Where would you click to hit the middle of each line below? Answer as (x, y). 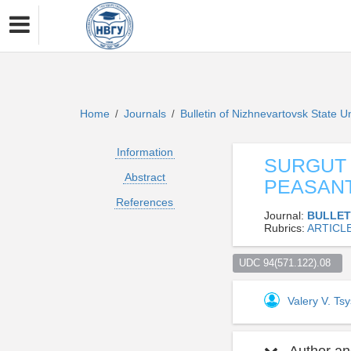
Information (145, 152)
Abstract (145, 177)
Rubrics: (286, 228)
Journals (145, 114)
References (145, 202)
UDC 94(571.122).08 (288, 263)
